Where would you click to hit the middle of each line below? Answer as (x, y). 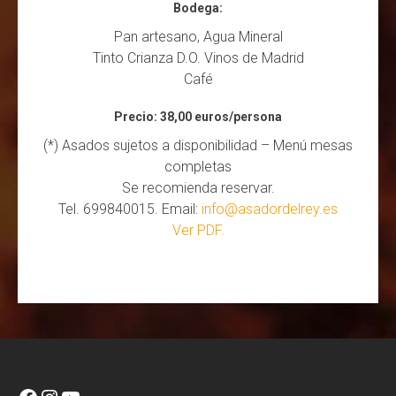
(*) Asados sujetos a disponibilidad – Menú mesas (198, 145)
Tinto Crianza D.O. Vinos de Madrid (198, 57)
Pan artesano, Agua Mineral (198, 36)
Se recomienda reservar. (198, 187)
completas (198, 166)
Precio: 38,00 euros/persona (198, 116)
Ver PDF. (198, 230)
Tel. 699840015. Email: (130, 209)
